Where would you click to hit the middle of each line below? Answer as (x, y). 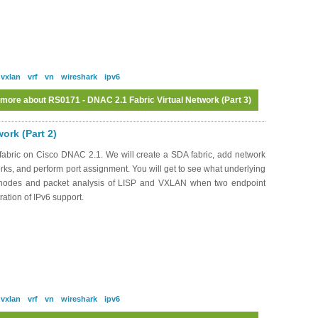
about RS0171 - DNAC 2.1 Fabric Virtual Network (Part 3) (136, 100)
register (174, 132)
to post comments (224, 132)
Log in (136, 132)
